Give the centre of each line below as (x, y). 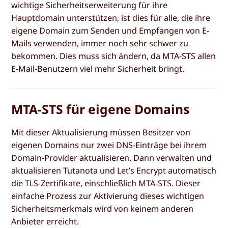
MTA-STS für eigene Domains (101, 109)
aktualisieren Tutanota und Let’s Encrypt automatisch (114, 171)
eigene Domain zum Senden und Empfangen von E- (110, 30)
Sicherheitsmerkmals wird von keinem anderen (103, 209)
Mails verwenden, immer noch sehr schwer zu (100, 43)
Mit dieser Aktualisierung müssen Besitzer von (101, 133)
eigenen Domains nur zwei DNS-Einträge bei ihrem (109, 145)
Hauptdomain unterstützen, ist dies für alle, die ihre (111, 18)
